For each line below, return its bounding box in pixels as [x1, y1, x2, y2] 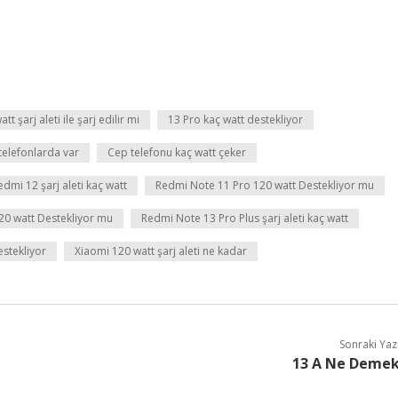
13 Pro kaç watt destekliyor [168, 112, 303, 127]
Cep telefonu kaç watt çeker [107, 145, 246, 160]
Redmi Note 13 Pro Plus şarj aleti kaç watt [141, 211, 348, 226]
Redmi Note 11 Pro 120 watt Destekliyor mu [155, 178, 374, 193]
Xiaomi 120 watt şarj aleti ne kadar [75, 243, 247, 259]
